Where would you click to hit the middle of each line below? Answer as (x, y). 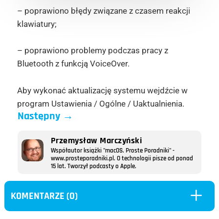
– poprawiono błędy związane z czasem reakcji (103, 11)
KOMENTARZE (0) (44, 196)
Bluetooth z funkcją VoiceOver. (73, 64)
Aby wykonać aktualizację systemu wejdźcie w (102, 90)
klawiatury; (37, 24)
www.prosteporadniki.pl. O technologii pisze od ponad (122, 158)
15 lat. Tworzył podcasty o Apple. (93, 166)
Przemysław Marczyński (96, 141)
